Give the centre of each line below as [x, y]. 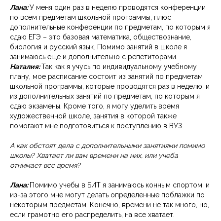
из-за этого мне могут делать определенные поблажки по [107, 195]
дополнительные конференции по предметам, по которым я [110, 27]
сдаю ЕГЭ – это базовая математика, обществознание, [101, 37]
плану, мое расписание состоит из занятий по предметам [106, 77]
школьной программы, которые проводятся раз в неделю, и [110, 87]
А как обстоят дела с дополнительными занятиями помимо [107, 146]
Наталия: [26, 67]
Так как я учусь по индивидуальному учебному [119, 67]
